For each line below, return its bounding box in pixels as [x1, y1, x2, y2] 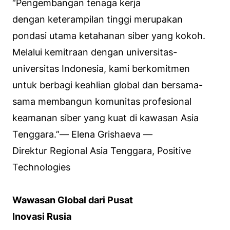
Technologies [12, 161, 70, 172]
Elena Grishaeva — [69, 128, 152, 140]
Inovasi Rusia [12, 210, 71, 222]
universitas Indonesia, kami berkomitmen [12, 63, 190, 74]
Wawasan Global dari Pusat [12, 194, 133, 205]
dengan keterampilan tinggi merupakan [12, 13, 183, 25]
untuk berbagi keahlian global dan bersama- [12, 79, 203, 90]
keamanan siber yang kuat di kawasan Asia [12, 112, 199, 123]
